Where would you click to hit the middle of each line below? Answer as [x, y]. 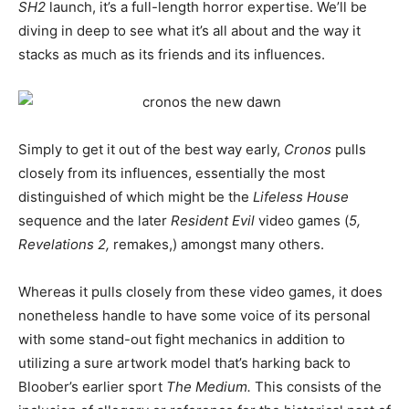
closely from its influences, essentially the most [172, 173]
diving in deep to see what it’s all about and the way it [189, 31]
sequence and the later [94, 221]
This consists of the [318, 387]
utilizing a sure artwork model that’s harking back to [184, 363]
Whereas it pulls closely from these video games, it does [200, 292]
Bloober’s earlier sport [92, 387]
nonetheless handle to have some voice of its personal [194, 316]
